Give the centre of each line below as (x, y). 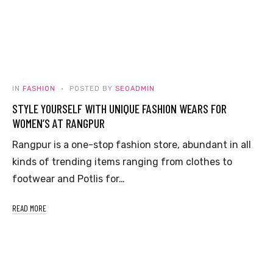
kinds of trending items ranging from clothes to (122, 161)
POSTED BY (91, 88)
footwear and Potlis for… (69, 179)
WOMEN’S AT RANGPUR (58, 123)
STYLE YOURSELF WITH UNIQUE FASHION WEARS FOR (119, 108)
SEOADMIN (135, 88)
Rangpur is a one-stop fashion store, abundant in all (132, 144)
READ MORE (29, 208)
